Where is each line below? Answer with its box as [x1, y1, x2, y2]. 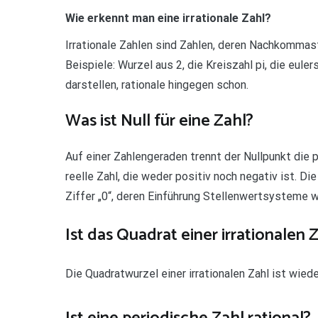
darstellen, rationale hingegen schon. [65, 78, 248, 92]
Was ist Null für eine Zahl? [65, 107, 253, 136]
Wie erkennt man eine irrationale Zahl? [65, 11, 271, 26]
